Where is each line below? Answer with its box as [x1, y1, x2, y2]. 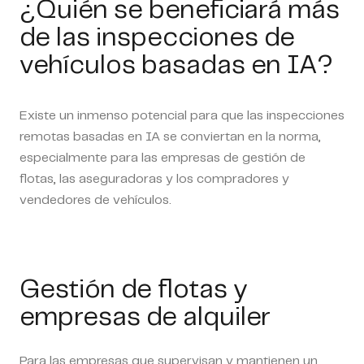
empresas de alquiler [19, 305, 271, 330]
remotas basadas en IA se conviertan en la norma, [19, 130, 321, 143]
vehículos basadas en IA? [19, 53, 333, 78]
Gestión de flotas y [19, 277, 248, 302]
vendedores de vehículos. [19, 193, 171, 206]
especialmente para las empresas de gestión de [19, 151, 305, 164]
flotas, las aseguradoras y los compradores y [19, 172, 289, 185]
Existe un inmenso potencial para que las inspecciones [19, 109, 344, 122]
